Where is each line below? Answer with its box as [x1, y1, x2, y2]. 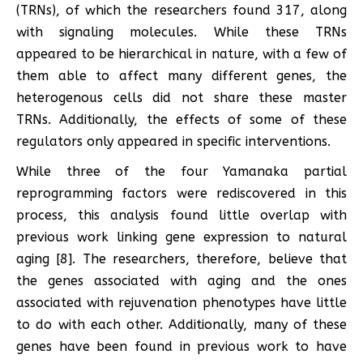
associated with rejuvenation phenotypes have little [16, 294, 347, 310]
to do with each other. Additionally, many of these [16, 316, 347, 332]
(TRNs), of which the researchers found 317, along [16, 2, 347, 18]
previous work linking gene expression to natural [16, 228, 347, 245]
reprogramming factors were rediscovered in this [16, 185, 347, 201]
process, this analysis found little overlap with [16, 207, 347, 223]
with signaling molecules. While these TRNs [16, 23, 347, 40]
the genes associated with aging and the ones [16, 272, 347, 288]
